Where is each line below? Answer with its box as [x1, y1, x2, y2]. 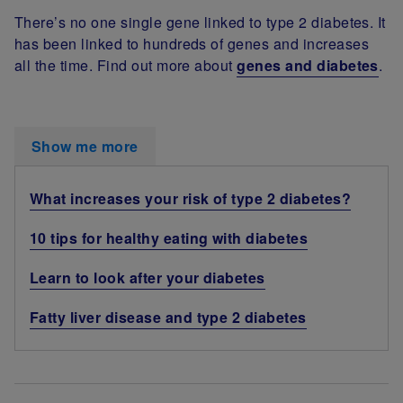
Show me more [31, 135, 139, 157]
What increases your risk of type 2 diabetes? [30, 187, 352, 209]
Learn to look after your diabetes [30, 266, 265, 288]
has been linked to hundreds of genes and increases [14, 32, 370, 54]
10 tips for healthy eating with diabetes [30, 227, 309, 248]
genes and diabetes [237, 54, 379, 76]
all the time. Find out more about [14, 54, 237, 76]
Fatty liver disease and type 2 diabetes [30, 306, 307, 327]
